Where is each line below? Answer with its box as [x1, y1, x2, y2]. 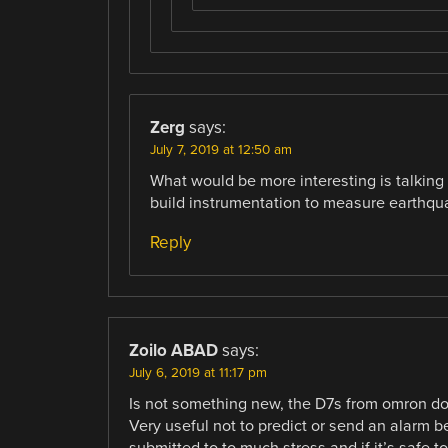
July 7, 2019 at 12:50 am [149, 141, 292, 158]
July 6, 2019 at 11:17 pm [128, 364, 267, 381]
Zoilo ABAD [128, 339, 218, 361]
